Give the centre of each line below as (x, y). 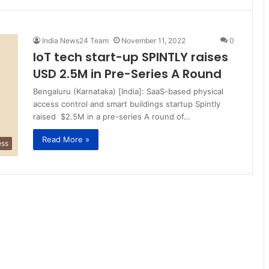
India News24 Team (75, 40)
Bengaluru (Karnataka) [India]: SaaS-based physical (128, 91)
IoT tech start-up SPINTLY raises (131, 57)
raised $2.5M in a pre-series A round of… (112, 116)
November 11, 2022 (153, 40)
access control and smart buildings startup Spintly (127, 104)
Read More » (66, 139)
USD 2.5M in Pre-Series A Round (127, 74)
